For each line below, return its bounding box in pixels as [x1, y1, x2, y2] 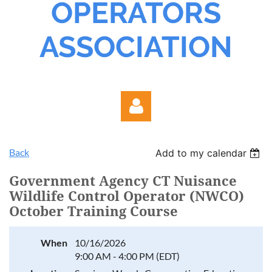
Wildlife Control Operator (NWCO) [9, 189, 244, 204]
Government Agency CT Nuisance [9, 174, 237, 189]
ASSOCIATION [39, 30, 233, 64]
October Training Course [9, 204, 178, 219]
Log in [123, 206, 149, 218]
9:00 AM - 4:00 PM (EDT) [75, 250, 180, 262]
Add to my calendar [155, 147, 247, 159]
